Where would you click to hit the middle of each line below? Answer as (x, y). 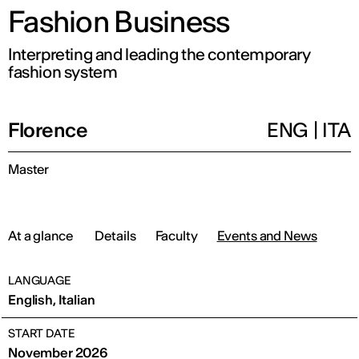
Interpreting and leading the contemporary (159, 54)
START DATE (41, 333)
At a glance (40, 235)
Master (29, 169)
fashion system (63, 72)
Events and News (267, 235)
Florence (48, 130)
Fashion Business (119, 22)
